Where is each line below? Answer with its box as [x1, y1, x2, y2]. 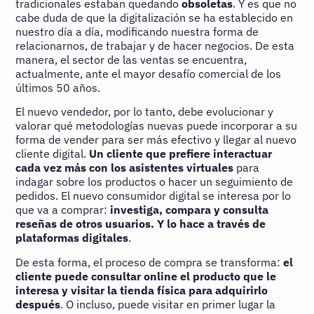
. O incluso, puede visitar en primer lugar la [60, 296, 276, 311]
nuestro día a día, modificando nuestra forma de [15, 24, 259, 39]
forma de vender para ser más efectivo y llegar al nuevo [15, 132, 297, 147]
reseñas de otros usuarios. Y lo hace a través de [15, 217, 266, 231]
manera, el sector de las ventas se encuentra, [15, 52, 247, 67]
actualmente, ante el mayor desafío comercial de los [15, 66, 282, 81]
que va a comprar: [15, 203, 111, 217]
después [15, 296, 61, 311]
